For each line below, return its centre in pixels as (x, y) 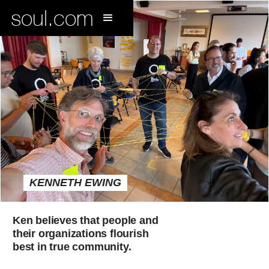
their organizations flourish (81, 233)
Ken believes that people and (86, 220)
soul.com (52, 18)
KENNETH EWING (75, 182)
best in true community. (72, 246)
